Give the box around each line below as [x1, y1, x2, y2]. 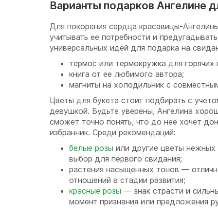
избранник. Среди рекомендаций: [50, 127, 176, 137]
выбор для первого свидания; [69, 154, 182, 163]
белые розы [69, 143, 113, 153]
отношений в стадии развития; [69, 175, 185, 185]
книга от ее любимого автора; [69, 69, 184, 79]
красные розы [69, 186, 121, 196]
